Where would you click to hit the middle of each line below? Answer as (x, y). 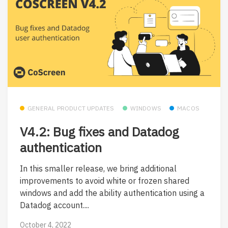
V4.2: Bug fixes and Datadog (99, 131)
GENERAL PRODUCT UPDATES (71, 108)
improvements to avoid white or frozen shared (105, 180)
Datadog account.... (54, 205)
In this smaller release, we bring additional (98, 168)
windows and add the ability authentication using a (112, 193)
